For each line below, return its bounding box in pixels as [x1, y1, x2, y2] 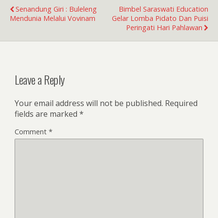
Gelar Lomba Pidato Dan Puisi [112, 14, 208, 23]
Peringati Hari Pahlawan [126, 23, 202, 32]
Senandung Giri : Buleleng [16, 4, 97, 14]
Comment [15, 127, 49, 136]
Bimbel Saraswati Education [119, 4, 208, 14]
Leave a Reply [15, 70, 65, 88]
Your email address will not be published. [15, 97, 163, 109]
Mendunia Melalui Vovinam [10, 14, 95, 23]
